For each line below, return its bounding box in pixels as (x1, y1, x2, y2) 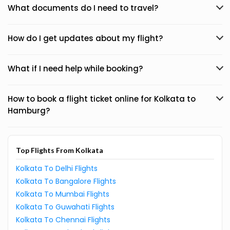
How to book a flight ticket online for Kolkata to (8, 93, 196, 104)
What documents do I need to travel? (8, 3, 158, 13)
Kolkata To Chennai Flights (16, 215, 110, 225)
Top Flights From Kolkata (16, 146, 103, 155)
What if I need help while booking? (8, 63, 143, 74)
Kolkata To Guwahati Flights (16, 202, 114, 212)
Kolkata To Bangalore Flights (16, 176, 116, 186)
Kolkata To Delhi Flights (16, 163, 98, 174)
